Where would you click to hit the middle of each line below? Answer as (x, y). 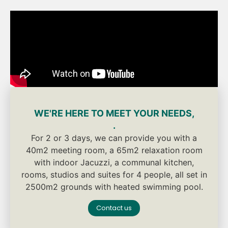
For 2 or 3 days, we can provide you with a (114, 138)
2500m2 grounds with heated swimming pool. (114, 187)
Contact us (114, 208)
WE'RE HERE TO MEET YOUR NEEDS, (114, 113)
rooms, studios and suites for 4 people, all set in (114, 175)
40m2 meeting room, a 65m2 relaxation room (114, 150)
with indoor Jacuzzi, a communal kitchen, (114, 163)
